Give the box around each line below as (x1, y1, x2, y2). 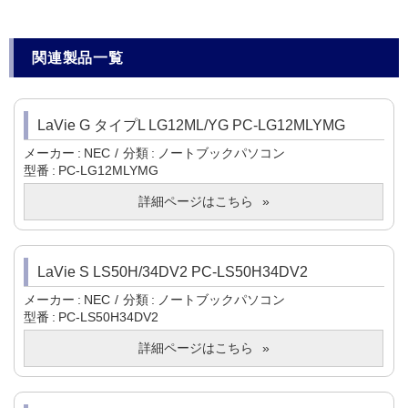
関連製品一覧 (32, 50, 124, 66)
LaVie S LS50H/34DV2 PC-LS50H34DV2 (37, 264, 308, 280)
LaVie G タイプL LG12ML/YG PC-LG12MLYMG (37, 117, 345, 134)
